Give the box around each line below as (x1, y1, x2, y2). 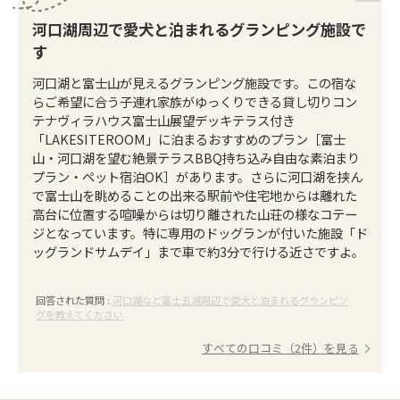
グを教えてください (36, 307, 123, 321)
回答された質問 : (36, 293, 112, 307)
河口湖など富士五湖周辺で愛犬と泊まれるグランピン (112, 293, 348, 307)
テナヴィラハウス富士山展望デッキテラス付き (32, 111, 295, 129)
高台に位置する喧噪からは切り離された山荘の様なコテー (32, 204, 357, 223)
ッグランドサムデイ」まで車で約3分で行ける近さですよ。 (32, 242, 364, 261)
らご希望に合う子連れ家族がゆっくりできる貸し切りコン (32, 92, 357, 111)
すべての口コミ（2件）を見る (202, 339, 359, 356)
